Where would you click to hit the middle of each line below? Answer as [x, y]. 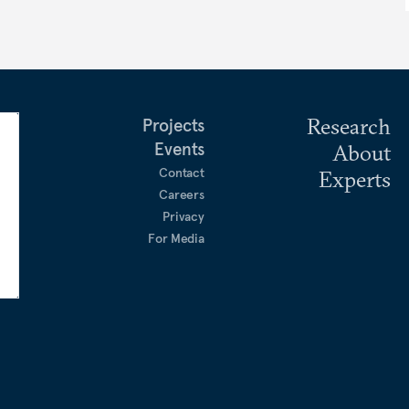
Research [349, 126]
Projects [173, 125]
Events [179, 148]
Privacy [183, 216]
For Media [176, 238]
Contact [181, 172]
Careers [181, 194]
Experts [355, 178]
